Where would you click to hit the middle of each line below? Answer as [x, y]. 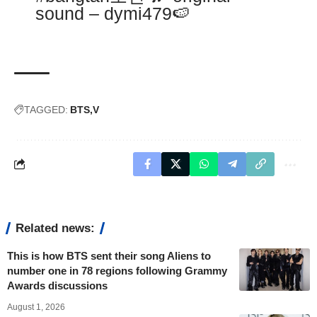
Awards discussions [57, 285]
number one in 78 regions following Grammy [117, 270]
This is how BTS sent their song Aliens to [109, 255]
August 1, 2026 [36, 307]
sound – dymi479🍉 [113, 13]
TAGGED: [46, 109]
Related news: [55, 228]
